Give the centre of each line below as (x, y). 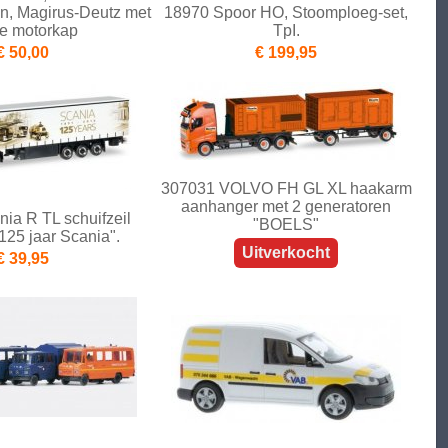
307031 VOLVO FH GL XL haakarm (286, 189)
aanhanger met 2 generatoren (286, 207)
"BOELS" (286, 225)
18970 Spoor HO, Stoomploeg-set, (286, 13)
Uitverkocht (286, 253)
